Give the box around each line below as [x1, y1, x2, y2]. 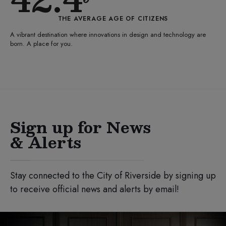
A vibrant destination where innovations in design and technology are [10, 30, 206, 40]
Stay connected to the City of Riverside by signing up [10, 169, 216, 183]
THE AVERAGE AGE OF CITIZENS [58, 14, 168, 24]
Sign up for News [10, 114, 151, 140]
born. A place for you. [10, 39, 73, 49]
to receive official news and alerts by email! [10, 183, 179, 196]
